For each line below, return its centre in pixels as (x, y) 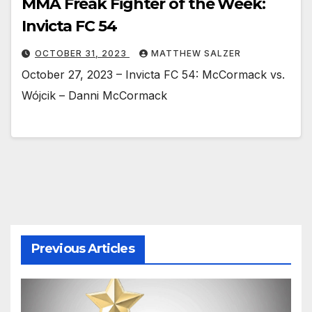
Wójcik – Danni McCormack (94, 95)
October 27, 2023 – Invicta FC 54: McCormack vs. (153, 74)
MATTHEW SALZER (196, 53)
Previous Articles (83, 249)
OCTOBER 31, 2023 (82, 53)
